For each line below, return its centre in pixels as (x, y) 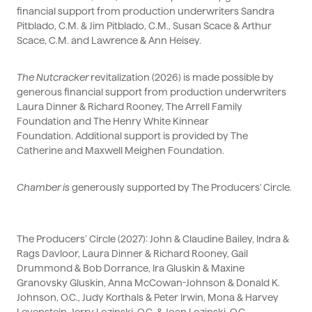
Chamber (40, 188)
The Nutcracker (53, 78)
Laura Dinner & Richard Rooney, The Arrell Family (130, 107)
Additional (99, 136)
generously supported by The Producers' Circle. (182, 188)
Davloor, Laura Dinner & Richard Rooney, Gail (145, 254)
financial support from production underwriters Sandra (146, 11)
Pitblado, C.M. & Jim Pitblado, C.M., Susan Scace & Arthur (144, 26)
